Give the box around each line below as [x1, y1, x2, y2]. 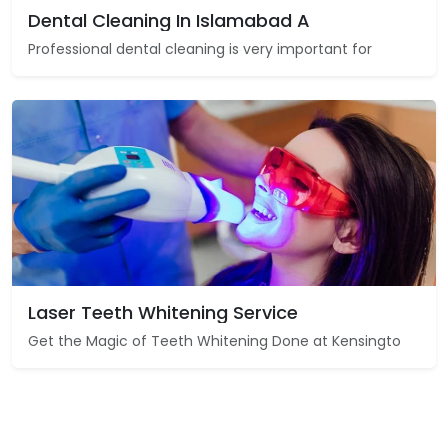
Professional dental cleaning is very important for [28, 38, 372, 59]
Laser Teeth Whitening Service [28, 299, 298, 325]
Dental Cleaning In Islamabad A [28, 7, 310, 33]
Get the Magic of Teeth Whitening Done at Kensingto [28, 330, 401, 351]
